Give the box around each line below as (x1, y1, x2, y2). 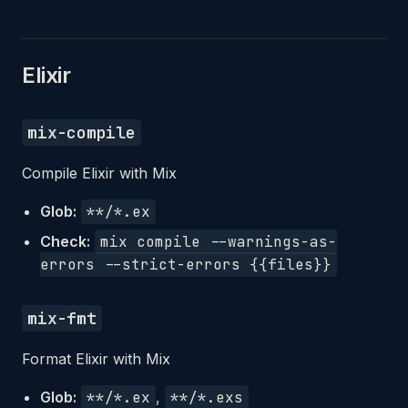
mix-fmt (27, 308, 97, 329)
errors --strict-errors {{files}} (40, 255, 331, 274)
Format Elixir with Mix (22, 350, 170, 368)
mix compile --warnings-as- (100, 232, 337, 251)
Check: (40, 232, 90, 250)
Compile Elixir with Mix (22, 164, 177, 182)
